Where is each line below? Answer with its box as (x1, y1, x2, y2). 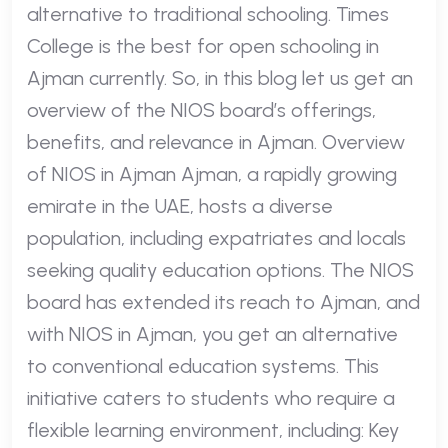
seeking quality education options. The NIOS (27, 257, 414, 282)
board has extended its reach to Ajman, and (27, 289, 420, 314)
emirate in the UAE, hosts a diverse (27, 193, 333, 218)
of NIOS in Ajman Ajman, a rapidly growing (27, 161, 397, 186)
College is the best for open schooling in (27, 33, 379, 58)
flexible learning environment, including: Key (27, 417, 399, 442)
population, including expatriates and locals (27, 225, 406, 250)
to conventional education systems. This (27, 353, 379, 378)
